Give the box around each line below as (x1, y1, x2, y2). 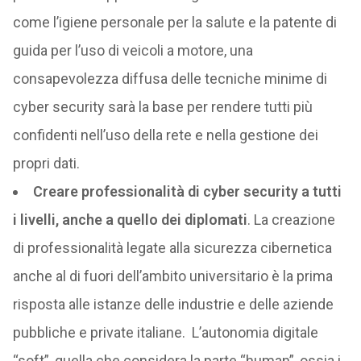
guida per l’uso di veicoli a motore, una (12, 42, 253, 59)
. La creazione (247, 211, 335, 228)
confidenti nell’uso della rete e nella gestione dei (12, 127, 318, 143)
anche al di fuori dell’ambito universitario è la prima (12, 268, 333, 284)
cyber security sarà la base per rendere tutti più (12, 98, 313, 115)
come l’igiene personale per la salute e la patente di (12, 14, 337, 31)
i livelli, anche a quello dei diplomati (12, 211, 247, 228)
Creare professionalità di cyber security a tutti (32, 183, 342, 200)
